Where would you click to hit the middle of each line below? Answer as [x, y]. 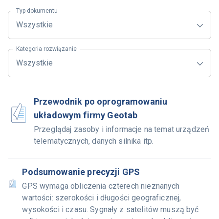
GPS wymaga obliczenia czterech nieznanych [101, 186]
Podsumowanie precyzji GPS [81, 172]
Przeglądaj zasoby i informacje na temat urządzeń [121, 129]
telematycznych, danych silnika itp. [94, 141]
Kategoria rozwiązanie [46, 49]
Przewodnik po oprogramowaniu [100, 101]
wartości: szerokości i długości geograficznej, [102, 198]
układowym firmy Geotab [86, 115]
